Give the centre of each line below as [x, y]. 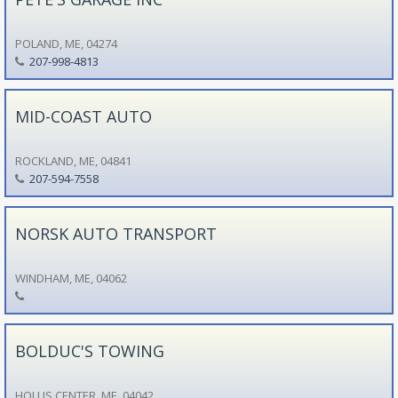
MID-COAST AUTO [83, 116]
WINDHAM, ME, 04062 [71, 278]
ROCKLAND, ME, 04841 [73, 160]
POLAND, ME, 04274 [66, 43]
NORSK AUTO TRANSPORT [115, 233]
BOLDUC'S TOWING [89, 350]
